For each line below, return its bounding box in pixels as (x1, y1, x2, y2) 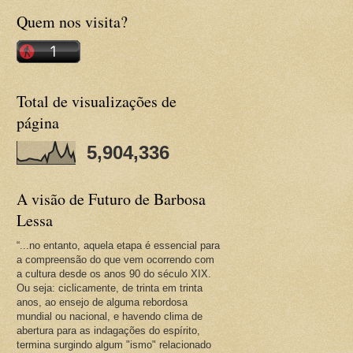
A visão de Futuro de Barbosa (17, 188, 206, 210)
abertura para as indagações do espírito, (17, 325, 200, 336)
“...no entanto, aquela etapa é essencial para (17, 240, 220, 251)
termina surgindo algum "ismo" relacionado (17, 339, 211, 351)
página (17, 112, 59, 133)
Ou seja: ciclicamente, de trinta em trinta (17, 282, 203, 294)
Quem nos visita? (17, 11, 128, 32)
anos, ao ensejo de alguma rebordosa (17, 296, 188, 308)
